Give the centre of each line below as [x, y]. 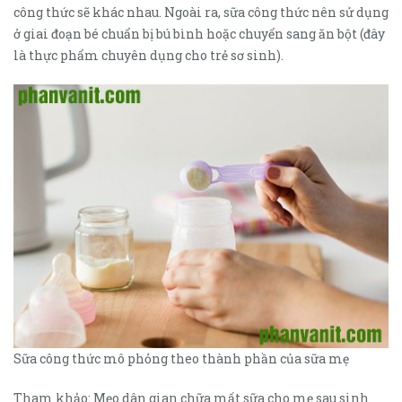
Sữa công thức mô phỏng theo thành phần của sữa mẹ [181, 358]
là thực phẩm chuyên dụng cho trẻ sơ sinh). [149, 55]
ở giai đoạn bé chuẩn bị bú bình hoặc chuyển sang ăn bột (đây [199, 34]
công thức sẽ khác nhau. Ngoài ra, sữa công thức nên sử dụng [201, 12]
